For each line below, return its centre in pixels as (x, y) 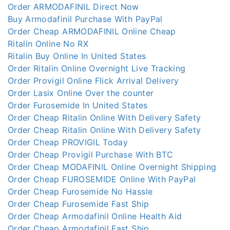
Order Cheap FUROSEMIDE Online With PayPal (102, 179)
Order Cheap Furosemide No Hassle (80, 191)
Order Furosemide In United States (78, 105)
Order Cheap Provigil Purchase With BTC (91, 154)
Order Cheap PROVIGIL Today (68, 142)
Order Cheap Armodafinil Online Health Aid (95, 216)
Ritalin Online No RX (48, 43)
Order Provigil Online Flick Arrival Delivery (93, 80)
